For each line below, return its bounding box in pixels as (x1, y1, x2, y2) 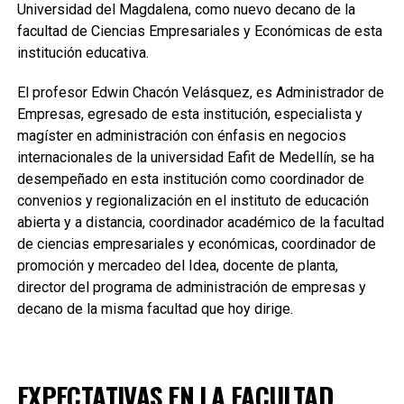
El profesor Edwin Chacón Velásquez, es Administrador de (16, 84, 384, 101)
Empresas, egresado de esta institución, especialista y (16, 106, 363, 123)
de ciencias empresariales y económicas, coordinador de (16, 235, 376, 252)
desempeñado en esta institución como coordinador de (16, 170, 364, 188)
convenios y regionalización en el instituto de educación (16, 192, 369, 209)
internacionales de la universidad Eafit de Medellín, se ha (16, 149, 374, 166)
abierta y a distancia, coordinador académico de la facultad (16, 214, 384, 231)
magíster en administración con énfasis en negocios (16, 127, 346, 144)
